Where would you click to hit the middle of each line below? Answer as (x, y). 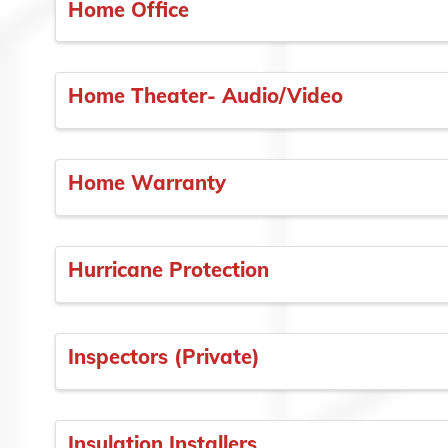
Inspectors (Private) (164, 356)
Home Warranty (147, 183)
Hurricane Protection (168, 269)
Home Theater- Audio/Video (205, 96)
